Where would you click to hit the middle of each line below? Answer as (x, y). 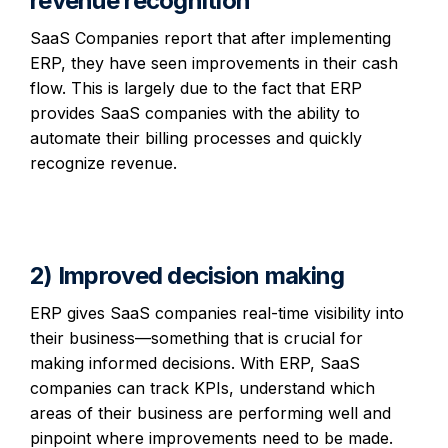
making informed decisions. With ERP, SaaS (195, 362)
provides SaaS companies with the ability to (195, 112)
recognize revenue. (103, 162)
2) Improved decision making (187, 275)
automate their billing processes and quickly (196, 137)
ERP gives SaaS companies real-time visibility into (217, 312)
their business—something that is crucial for (196, 337)
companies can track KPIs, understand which (202, 387)
